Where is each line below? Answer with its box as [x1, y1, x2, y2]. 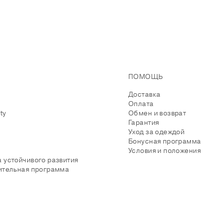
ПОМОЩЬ [128, 72, 163, 81]
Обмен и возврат [128, 109, 186, 117]
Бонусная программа [128, 137, 201, 146]
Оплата [128, 99, 154, 108]
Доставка [128, 90, 161, 99]
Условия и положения [128, 146, 201, 155]
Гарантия [128, 118, 159, 127]
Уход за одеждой [128, 127, 185, 136]
